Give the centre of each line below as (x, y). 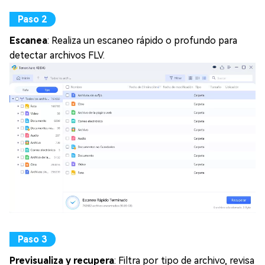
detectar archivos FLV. (57, 56)
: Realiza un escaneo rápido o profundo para (142, 41)
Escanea (28, 41)
